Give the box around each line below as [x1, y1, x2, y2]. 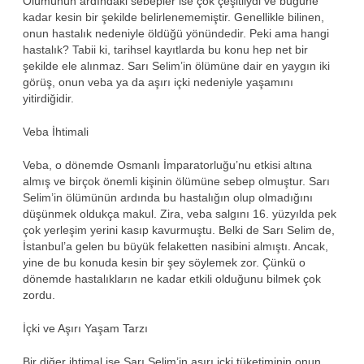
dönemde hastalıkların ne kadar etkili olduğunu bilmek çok [23, 271, 321, 285]
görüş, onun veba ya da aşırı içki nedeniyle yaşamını [23, 75, 293, 89]
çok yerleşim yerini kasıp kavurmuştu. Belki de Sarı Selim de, [23, 223, 335, 236]
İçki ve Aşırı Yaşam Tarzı [23, 321, 148, 335]
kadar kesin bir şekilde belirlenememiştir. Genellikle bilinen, [23, 10, 324, 24]
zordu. [23, 288, 55, 301]
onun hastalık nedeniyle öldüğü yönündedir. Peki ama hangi [23, 26, 329, 40]
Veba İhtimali [23, 124, 89, 138]
